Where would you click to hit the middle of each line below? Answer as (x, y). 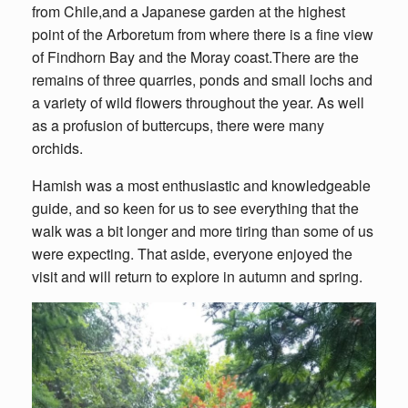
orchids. (57, 148)
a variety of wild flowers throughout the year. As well (198, 102)
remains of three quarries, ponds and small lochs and (202, 80)
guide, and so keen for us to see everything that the (195, 208)
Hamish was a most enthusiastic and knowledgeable (201, 185)
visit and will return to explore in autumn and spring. (197, 276)
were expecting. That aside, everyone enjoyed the (192, 254)
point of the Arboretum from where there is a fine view (203, 34)
